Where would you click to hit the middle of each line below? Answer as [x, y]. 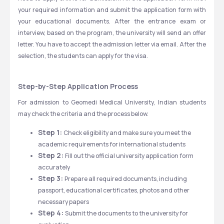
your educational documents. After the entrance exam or [112, 21]
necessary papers [63, 202]
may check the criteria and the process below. [83, 114]
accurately [54, 167]
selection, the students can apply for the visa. [83, 56]
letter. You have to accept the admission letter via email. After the [112, 44]
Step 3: [51, 178]
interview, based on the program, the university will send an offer [112, 33]
